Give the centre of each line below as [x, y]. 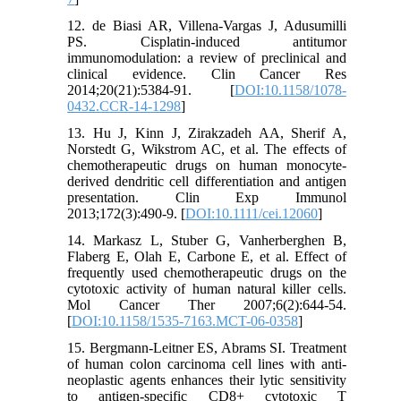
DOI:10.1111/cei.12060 [252, 214]
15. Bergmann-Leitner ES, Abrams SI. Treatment [207, 348]
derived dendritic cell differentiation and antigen [207, 182]
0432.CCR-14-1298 [124, 107]
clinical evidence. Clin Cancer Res [207, 74]
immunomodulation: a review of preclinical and [207, 58]
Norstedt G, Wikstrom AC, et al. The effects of [207, 149]
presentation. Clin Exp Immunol [207, 198]
